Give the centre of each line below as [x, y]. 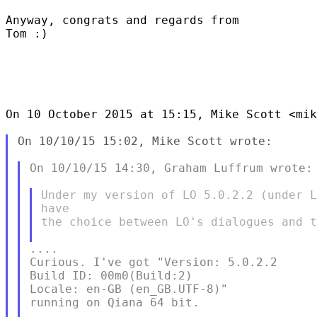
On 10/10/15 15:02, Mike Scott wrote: [145, 141]
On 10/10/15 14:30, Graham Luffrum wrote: [171, 168]
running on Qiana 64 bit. [114, 302]
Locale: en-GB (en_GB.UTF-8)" [128, 289]
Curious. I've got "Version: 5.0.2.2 [153, 262]
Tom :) [27, 33]
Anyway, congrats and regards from [122, 20]
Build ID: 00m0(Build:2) [111, 275]
